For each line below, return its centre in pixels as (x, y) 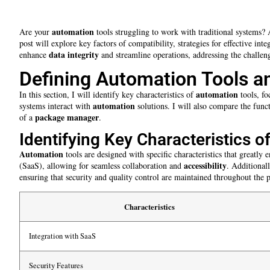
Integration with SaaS (62, 236)
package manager (67, 117)
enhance (34, 55)
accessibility (205, 166)
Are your (36, 32)
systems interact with (56, 105)
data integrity (74, 55)
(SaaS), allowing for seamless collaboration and (102, 166)
